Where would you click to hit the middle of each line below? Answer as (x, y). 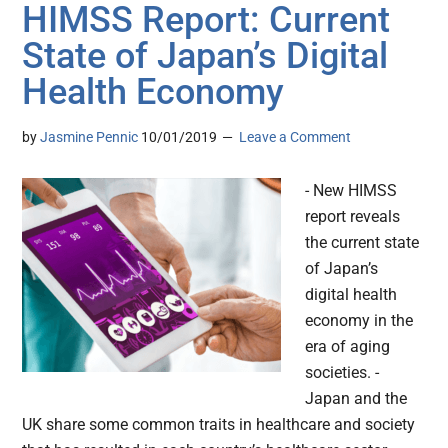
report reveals (353, 217)
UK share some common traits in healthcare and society (219, 425)
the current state (362, 243)
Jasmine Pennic (89, 137)
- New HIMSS (351, 191)
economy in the (359, 321)
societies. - (342, 373)
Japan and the (356, 399)
